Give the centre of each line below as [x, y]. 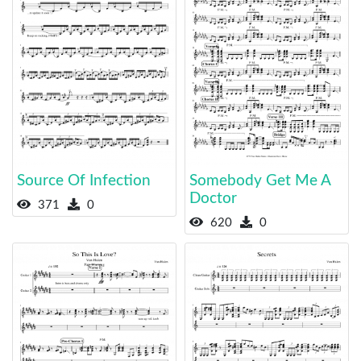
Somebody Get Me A [260, 180]
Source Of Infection [84, 180]
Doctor [213, 198]
